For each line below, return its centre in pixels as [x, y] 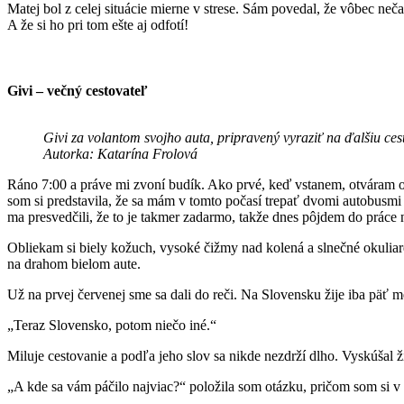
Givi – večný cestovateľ [78, 90]
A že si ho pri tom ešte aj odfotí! [100, 24]
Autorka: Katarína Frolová [120, 153]
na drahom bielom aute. [76, 263]
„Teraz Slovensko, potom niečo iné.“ [114, 325]
